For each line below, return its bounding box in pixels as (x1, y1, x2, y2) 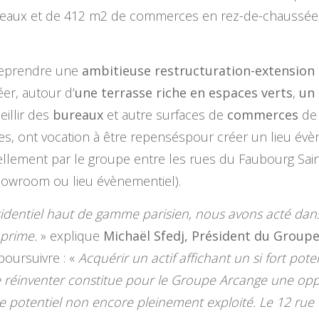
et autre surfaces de (103, 106, 227, 124)
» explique (37, 227, 103, 245)
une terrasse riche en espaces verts (75, 84, 293, 102)
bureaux (53, 106, 103, 124)
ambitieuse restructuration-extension (82, 62, 315, 80)
